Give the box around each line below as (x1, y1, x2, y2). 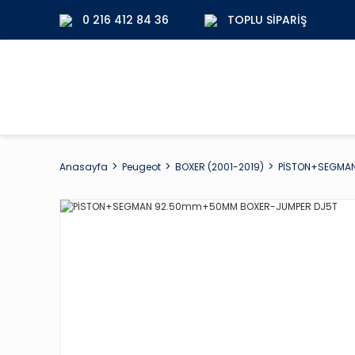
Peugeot (122, 159, 161, 174)
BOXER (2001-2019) (175, 159, 264, 174)
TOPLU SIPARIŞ (227, 11, 307, 28)
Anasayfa (59, 159, 108, 174)
